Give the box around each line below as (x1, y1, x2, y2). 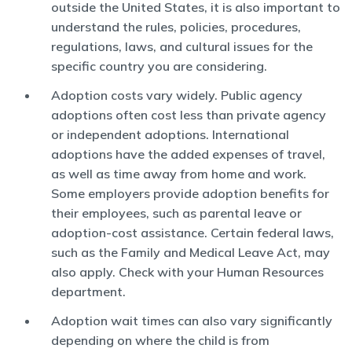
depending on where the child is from (51, 332, 269, 348)
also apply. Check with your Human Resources (51, 264, 324, 280)
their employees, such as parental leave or (51, 205, 302, 221)
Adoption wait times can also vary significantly (51, 313, 332, 328)
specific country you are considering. (51, 58, 267, 74)
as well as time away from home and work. (51, 166, 306, 181)
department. (51, 284, 126, 299)
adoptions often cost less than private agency (51, 107, 326, 123)
